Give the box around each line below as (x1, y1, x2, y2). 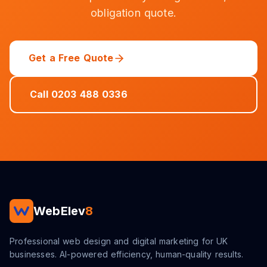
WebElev (33, 204, 86, 218)
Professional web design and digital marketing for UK (10, 236, 228, 246)
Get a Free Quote (29, 52, 114, 64)
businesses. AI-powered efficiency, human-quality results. (10, 249, 244, 259)
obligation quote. (90, 7, 177, 19)
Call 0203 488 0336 (30, 88, 128, 100)
